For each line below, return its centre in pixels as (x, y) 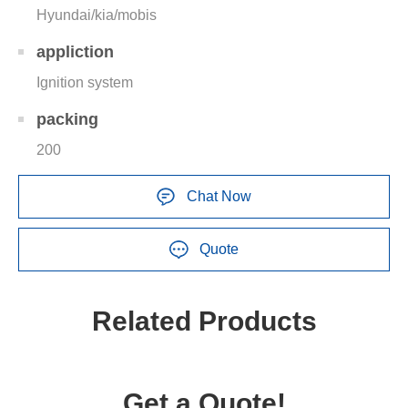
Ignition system (85, 82)
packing (67, 119)
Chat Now (219, 196)
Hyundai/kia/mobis (97, 15)
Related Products (204, 321)
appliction (75, 52)
